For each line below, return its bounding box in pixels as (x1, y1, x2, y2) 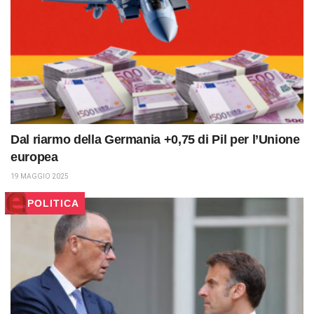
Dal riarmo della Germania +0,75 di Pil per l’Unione (11, 132, 300, 147)
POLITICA (27, 198, 79, 210)
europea (11, 150, 58, 165)
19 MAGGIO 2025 (11, 172, 69, 181)
